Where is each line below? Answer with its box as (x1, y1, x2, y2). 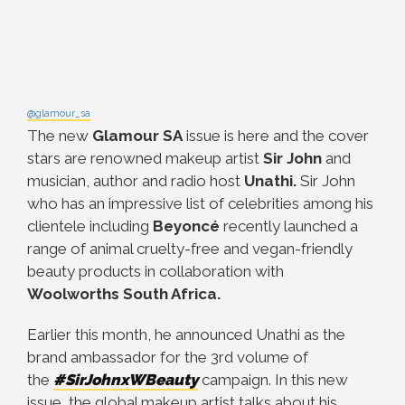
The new (27, 127, 92, 145)
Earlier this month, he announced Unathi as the (27, 325, 345, 344)
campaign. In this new (198, 371, 348, 389)
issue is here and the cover (183, 127, 369, 145)
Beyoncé (153, 217, 220, 235)
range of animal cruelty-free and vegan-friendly (27, 240, 353, 258)
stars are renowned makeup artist (27, 149, 259, 167)
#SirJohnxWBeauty (53, 371, 198, 389)
